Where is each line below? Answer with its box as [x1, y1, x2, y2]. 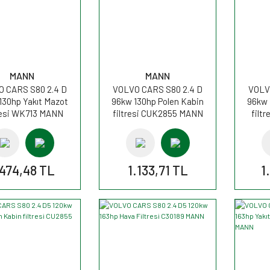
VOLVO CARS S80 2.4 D [113, 83, 202, 95]
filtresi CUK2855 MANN [112, 107, 203, 119]
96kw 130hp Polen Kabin [111, 95, 204, 107]
